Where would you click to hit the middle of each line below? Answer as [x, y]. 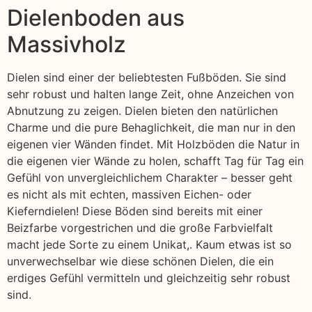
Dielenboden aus [96, 18]
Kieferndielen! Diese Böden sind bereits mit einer [135, 211]
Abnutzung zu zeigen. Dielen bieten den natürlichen [142, 111]
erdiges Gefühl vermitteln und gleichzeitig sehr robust [149, 278]
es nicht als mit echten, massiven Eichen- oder [129, 195]
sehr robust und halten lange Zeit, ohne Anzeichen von [150, 94]
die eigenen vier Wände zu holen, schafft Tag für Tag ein [155, 161]
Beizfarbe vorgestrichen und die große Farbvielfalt [140, 228]
